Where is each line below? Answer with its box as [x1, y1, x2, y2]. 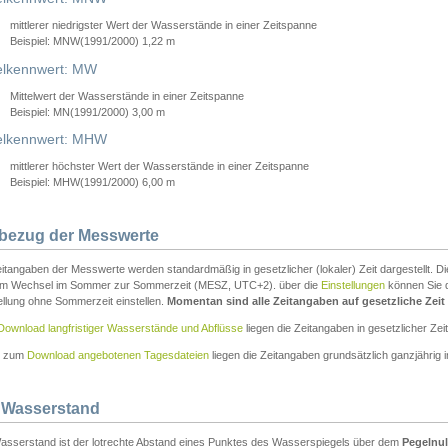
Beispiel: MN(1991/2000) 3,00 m [10, 105, 165, 118]
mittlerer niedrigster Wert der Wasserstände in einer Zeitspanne [10, 18, 317, 31]
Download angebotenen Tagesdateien [27, 348, 209, 361]
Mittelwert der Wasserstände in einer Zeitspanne [10, 89, 244, 102]
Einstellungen [321, 278, 385, 291]
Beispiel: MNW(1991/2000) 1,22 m [10, 34, 175, 47]
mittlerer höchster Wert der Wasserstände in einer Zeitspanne [10, 160, 309, 173]
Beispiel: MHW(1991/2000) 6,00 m [10, 176, 175, 189]
